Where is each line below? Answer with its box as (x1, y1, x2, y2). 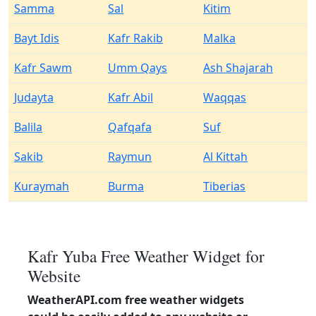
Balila (14, 119, 42, 135)
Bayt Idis (14, 30, 59, 46)
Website (28, 265, 80, 287)
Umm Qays (108, 60, 167, 75)
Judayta (14, 90, 54, 105)
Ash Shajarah (203, 60, 273, 75)
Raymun (108, 149, 152, 164)
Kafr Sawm (14, 60, 72, 75)
